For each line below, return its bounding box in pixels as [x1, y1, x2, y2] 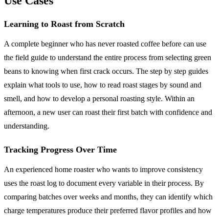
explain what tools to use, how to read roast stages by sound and [4, 81, 201, 89]
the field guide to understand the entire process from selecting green [4, 53, 211, 62]
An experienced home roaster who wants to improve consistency [4, 165, 203, 174]
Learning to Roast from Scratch [4, 19, 125, 29]
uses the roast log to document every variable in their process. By [4, 179, 204, 188]
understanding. [4, 122, 49, 131]
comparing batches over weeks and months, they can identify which [4, 193, 213, 201]
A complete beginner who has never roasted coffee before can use [4, 40, 206, 48]
